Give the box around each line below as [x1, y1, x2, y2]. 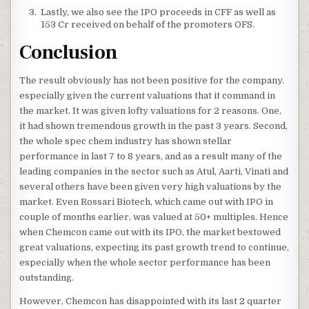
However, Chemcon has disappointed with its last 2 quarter [19, 296, 282, 307]
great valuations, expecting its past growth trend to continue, [19, 242, 290, 253]
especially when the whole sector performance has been [19, 257, 271, 268]
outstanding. [19, 272, 74, 283]
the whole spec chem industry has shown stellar [19, 136, 232, 147]
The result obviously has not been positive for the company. [19, 75, 285, 86]
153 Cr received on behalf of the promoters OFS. [41, 19, 255, 30]
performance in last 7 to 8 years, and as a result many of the [19, 151, 283, 162]
